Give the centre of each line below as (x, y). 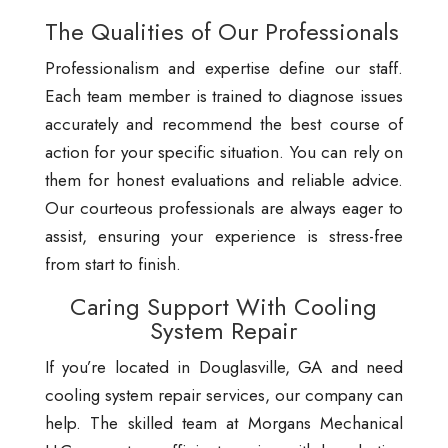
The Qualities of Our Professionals (221, 31)
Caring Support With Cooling (224, 306)
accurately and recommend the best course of (224, 124)
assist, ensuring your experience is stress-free (224, 236)
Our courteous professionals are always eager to (224, 208)
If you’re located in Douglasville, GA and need (224, 367)
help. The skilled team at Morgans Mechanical (224, 423)
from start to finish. (112, 264)
